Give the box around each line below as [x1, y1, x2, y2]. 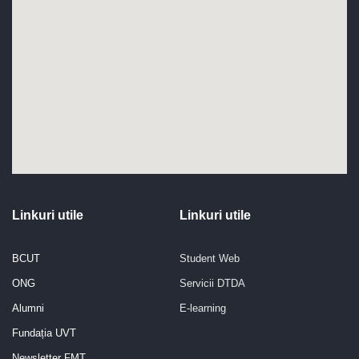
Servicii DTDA [179, 277, 245, 290]
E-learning [179, 302, 226, 315]
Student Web [179, 252, 240, 265]
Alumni [12, 302, 44, 315]
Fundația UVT [12, 327, 76, 340]
